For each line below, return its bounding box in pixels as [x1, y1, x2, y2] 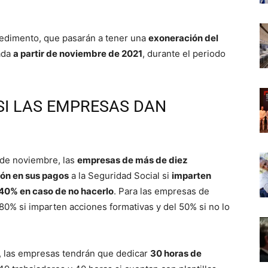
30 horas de [150, 248, 202, 260]
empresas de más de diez [77, 154, 188, 166]
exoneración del [148, 32, 218, 44]
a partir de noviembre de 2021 [13, 48, 142, 60]
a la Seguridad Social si [69, 170, 172, 182]
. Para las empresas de [114, 185, 209, 197]
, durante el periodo [142, 48, 226, 60]
